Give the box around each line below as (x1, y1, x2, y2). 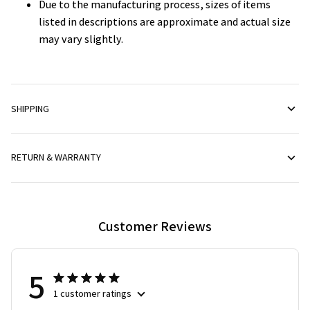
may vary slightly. (39, 32, 123, 47)
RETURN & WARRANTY (11, 151, 101, 164)
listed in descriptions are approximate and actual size (39, 15, 291, 30)
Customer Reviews (98, 217, 212, 235)
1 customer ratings (53, 286, 131, 300)
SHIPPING (11, 102, 49, 115)
